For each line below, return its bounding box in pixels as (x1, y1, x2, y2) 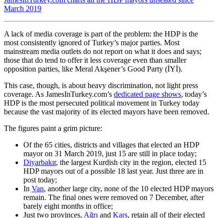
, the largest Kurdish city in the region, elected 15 (56, 158, 206, 166)
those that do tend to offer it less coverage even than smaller (4, 55, 186, 64)
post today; (23, 175, 57, 184)
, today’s (181, 90, 207, 98)
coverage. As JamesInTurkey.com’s (4, 90, 114, 98)
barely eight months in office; (23, 201, 113, 210)
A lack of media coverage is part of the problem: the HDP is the (4, 29, 198, 38)
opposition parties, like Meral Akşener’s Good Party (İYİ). (4, 64, 182, 73)
